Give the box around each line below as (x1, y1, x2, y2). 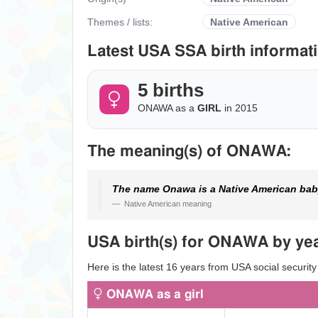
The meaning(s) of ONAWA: (87, 143, 291, 159)
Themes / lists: (87, 16, 155, 28)
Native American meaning (122, 199, 212, 208)
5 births (138, 79, 204, 101)
